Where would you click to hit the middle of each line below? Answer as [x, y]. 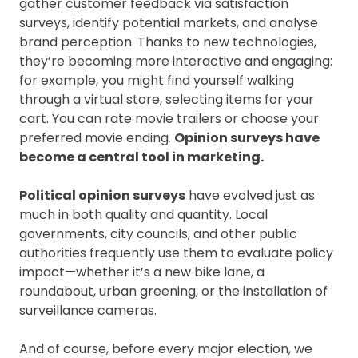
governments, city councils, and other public [158, 234]
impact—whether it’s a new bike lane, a [142, 272]
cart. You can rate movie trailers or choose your [169, 119]
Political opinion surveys [102, 195]
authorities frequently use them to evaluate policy [176, 253]
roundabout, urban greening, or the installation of [173, 291]
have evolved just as [250, 195]
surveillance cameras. [88, 310]
